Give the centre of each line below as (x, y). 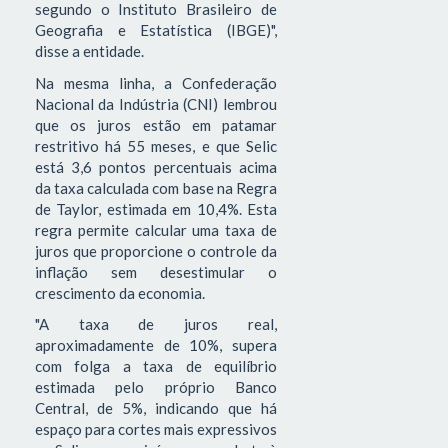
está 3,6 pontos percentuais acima (156, 166)
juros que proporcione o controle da (156, 250)
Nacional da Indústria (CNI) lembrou (156, 103)
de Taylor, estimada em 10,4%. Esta (156, 208)
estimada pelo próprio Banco (156, 387)
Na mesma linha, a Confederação (156, 82)
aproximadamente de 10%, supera (156, 345)
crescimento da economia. (120, 292)
